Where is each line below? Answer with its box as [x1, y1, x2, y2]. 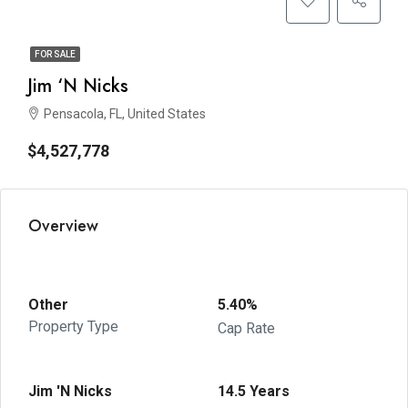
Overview [28, 214, 98, 238]
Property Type [28, 318, 118, 335]
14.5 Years [218, 382, 290, 400]
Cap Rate [218, 320, 275, 337]
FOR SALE [35, 49, 76, 59]
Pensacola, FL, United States [44, 107, 206, 121]
